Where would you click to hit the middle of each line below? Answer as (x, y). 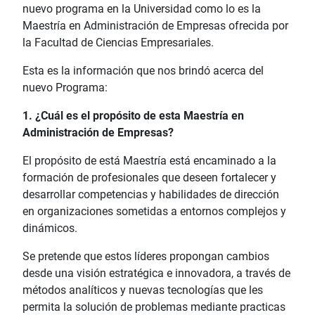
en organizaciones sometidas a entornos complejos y (154, 211)
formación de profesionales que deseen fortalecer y (149, 177)
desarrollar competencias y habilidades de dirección (151, 194)
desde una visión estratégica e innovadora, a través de (156, 273)
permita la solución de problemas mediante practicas (154, 307)
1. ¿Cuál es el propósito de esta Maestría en (133, 115)
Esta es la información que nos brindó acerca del (143, 70)
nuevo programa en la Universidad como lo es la (142, 8)
